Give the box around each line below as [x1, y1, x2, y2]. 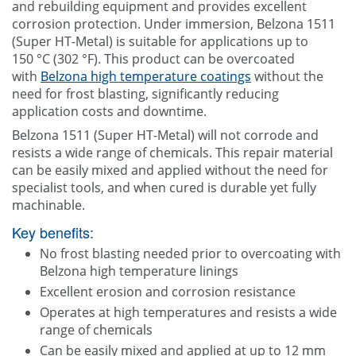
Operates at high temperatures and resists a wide [40, 304, 337, 322]
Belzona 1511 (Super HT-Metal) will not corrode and [12, 126, 319, 145]
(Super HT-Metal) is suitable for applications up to [12, 33, 308, 51]
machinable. [12, 196, 85, 215]
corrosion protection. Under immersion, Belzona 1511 [12, 15, 335, 33]
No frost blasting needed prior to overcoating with [40, 245, 341, 263]
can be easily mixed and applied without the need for [12, 161, 328, 180]
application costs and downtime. [12, 103, 207, 121]
